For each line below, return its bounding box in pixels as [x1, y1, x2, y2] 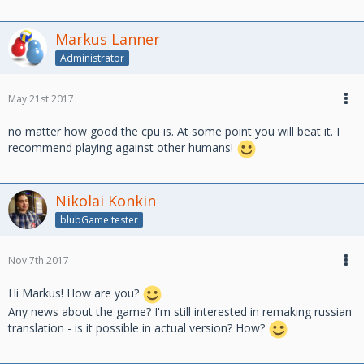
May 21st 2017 [8, 91, 74, 106]
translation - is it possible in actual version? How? [8, 319, 268, 336]
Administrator [60, 50, 124, 65]
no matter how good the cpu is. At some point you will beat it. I [8, 123, 340, 139]
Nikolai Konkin [55, 190, 156, 210]
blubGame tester [60, 212, 138, 227]
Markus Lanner [55, 29, 160, 49]
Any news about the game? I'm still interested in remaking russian [8, 303, 352, 319]
